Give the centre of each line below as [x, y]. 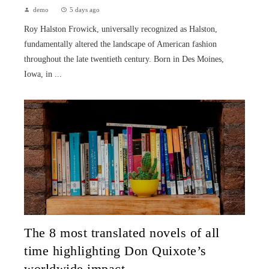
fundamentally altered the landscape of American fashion [120, 44]
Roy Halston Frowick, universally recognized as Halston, [121, 29]
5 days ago [85, 9]
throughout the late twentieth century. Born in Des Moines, [124, 59]
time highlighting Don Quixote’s [115, 251]
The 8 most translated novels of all [122, 233]
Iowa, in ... [43, 74]
